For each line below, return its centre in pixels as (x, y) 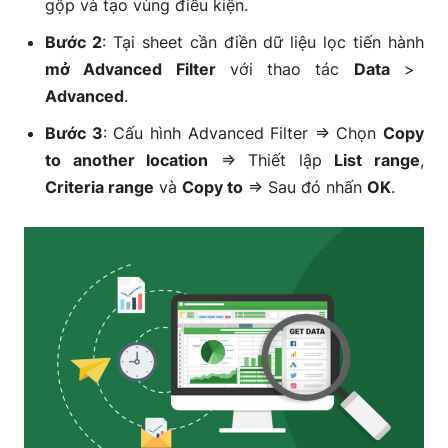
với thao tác (284, 69)
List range (377, 160)
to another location (127, 160)
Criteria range (99, 187)
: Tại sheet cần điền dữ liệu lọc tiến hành (263, 42)
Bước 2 (73, 42)
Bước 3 (74, 133)
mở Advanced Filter (130, 69)
